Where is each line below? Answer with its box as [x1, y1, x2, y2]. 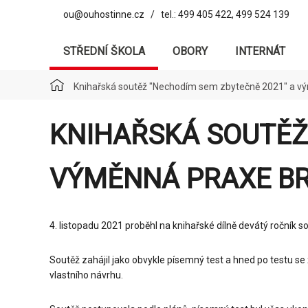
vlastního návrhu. [49, 269, 123, 280]
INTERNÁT [235, 45, 285, 58]
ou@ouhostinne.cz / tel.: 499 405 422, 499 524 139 [63, 9, 289, 20]
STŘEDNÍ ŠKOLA [63, 45, 145, 58]
